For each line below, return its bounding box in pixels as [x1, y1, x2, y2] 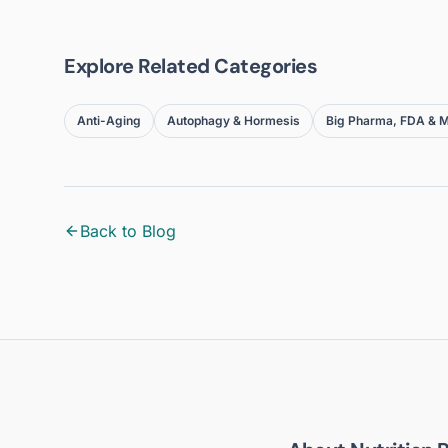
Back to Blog [80, 221, 176, 241]
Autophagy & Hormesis [167, 113, 300, 128]
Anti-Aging [77, 113, 141, 128]
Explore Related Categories [64, 53, 317, 79]
